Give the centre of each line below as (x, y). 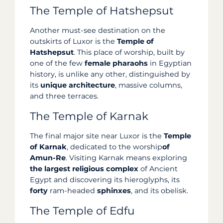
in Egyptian (170, 63)
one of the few (57, 63)
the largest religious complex (84, 168)
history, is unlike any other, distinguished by (110, 74)
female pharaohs (116, 63)
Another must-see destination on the (98, 31)
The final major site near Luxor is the (97, 136)
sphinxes (114, 190)
